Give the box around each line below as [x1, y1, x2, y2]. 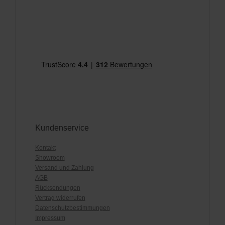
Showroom [35, 154, 65, 161]
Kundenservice [35, 123, 89, 132]
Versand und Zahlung [35, 164, 94, 171]
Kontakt [35, 144, 56, 151]
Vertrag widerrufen [35, 194, 85, 201]
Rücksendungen [35, 184, 80, 191]
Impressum [35, 214, 65, 221]
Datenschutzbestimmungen [35, 204, 110, 211]
